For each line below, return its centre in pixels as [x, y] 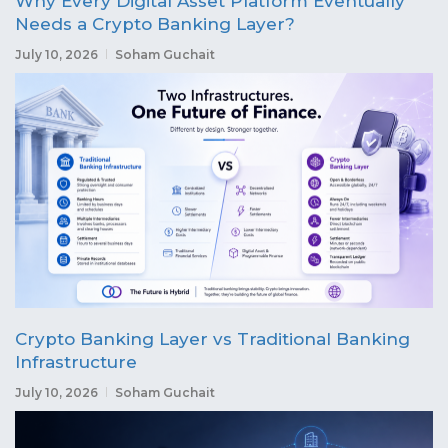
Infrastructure [76, 361]
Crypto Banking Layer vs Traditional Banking [212, 338]
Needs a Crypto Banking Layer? [155, 23]
